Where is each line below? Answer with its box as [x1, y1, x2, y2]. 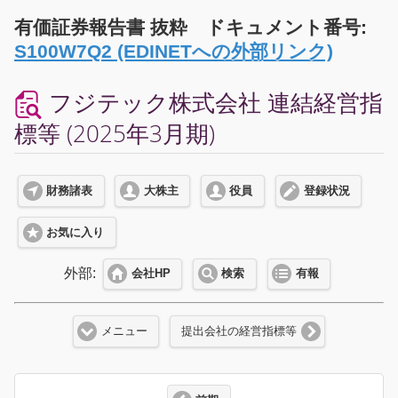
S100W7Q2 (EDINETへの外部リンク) [14, 40, 333, 61]
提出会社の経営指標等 [181, 324, 298, 338]
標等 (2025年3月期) [14, 117, 215, 149]
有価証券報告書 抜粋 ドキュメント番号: [14, 16, 367, 37]
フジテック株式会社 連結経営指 [43, 86, 383, 118]
